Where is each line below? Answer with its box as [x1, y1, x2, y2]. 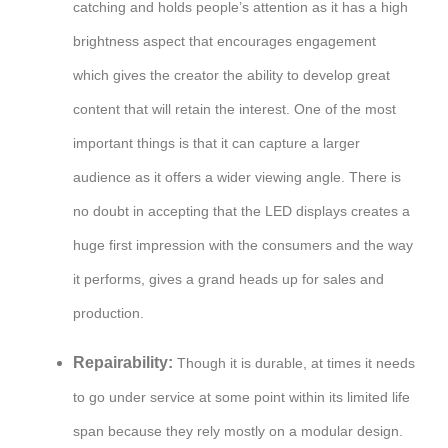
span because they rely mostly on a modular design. [73, 422, 403, 439]
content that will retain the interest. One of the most [73, 100, 396, 117]
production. [73, 304, 144, 321]
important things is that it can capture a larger [73, 134, 360, 151]
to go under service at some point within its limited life [73, 388, 410, 405]
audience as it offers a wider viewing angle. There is [73, 168, 401, 185]
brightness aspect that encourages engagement [73, 32, 376, 49]
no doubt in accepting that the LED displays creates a [73, 202, 410, 219]
